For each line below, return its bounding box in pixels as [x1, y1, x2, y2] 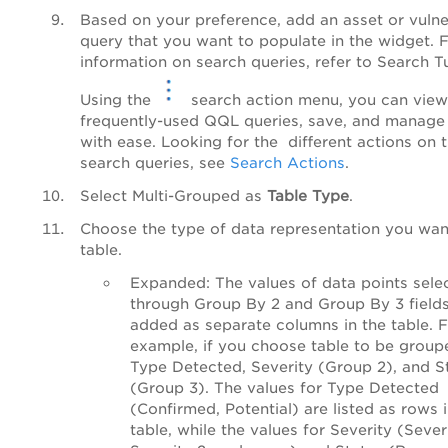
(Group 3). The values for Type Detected [130, 378, 439, 396]
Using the [80, 90, 156, 108]
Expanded [130, 273, 206, 291]
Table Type [267, 186, 349, 204]
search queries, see [80, 153, 230, 171]
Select [80, 186, 132, 204]
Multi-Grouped [132, 186, 240, 204]
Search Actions [230, 153, 345, 171]
